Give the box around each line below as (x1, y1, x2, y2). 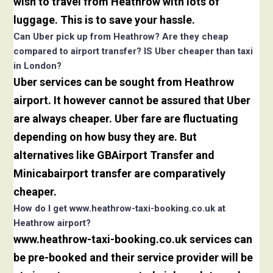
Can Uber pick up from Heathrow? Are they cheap (13, 31, 229, 43)
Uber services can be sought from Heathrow (13, 76, 235, 89)
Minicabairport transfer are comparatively (13, 167, 226, 180)
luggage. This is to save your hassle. (13, 13, 196, 27)
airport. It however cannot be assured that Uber (13, 94, 251, 107)
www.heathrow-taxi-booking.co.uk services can (13, 233, 253, 246)
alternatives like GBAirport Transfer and (13, 149, 215, 162)
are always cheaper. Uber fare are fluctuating (13, 112, 239, 126)
